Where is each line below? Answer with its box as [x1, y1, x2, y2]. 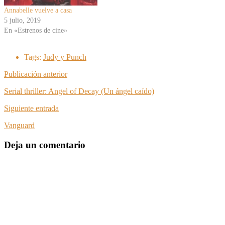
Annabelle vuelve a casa [4, 7, 72, 15]
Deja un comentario [4, 139, 85, 150]
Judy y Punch [43, 53, 86, 62]
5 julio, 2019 [4, 17, 41, 25]
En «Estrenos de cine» [4, 27, 67, 35]
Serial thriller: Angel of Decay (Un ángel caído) [4, 87, 154, 96]
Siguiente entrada [4, 104, 59, 113]
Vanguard [4, 121, 35, 130]
